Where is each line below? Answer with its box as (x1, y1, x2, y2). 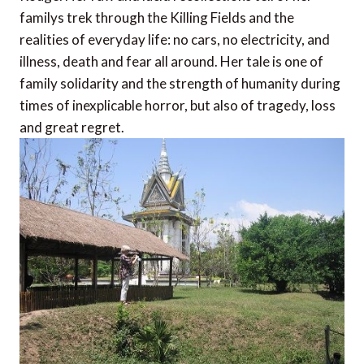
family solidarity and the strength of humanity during (19, 75, 340, 93)
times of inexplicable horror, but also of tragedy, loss (19, 97, 336, 115)
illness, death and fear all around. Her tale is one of (19, 53, 323, 71)
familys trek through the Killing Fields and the (19, 9, 294, 27)
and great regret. (19, 119, 124, 136)
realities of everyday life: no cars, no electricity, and (19, 31, 330, 49)
